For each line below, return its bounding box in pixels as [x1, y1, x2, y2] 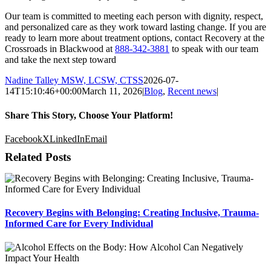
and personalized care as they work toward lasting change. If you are [5, 22, 266, 33]
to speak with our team [169, 44, 258, 54]
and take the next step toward [5, 54, 116, 65]
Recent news [168, 86, 217, 97]
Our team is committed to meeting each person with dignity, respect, [5, 11, 263, 22]
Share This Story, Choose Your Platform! [5, 109, 173, 120]
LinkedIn [50, 133, 85, 144]
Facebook [5, 133, 42, 144]
